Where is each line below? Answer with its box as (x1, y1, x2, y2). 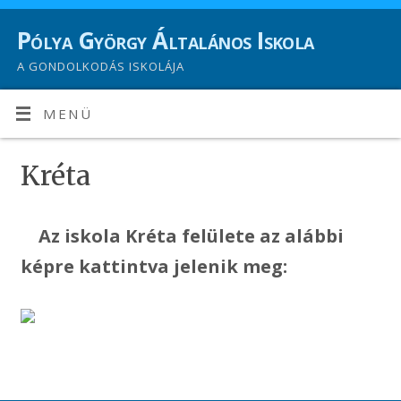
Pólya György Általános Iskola (17, 24, 314, 56)
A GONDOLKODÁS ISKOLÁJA (17, 58, 184, 74)
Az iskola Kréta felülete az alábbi (38, 223, 344, 248)
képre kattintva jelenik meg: (20, 253, 287, 278)
